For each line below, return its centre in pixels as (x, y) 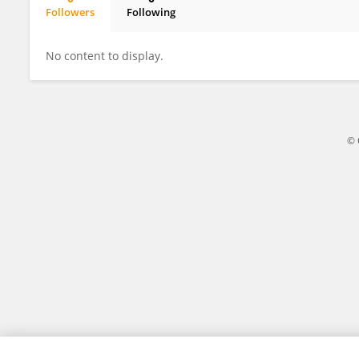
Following (151, 12)
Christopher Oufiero (110, 26)
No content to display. (105, 56)
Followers (70, 12)
